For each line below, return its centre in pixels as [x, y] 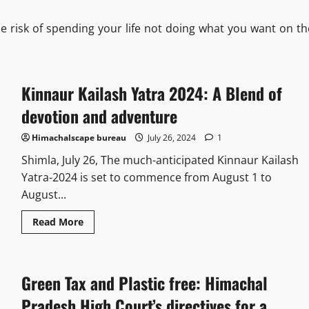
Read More [58, 222]
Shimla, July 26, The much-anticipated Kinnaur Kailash [160, 160]
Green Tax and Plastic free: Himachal [144, 283]
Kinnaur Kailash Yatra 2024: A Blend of [151, 93]
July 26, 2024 [171, 138]
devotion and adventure [99, 116]
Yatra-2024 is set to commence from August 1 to [146, 178]
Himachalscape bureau [79, 138]
